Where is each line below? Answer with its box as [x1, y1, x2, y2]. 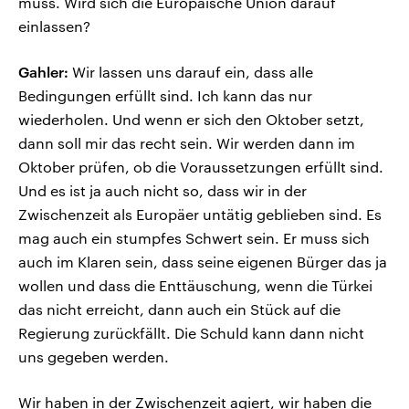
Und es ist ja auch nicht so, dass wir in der [18, 182, 307, 200]
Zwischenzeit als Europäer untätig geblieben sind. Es [18, 205, 382, 224]
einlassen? [18, 17, 90, 36]
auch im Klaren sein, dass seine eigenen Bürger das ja [18, 253, 387, 271]
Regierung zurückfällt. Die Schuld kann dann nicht [18, 324, 364, 342]
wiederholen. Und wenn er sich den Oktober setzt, [18, 110, 364, 129]
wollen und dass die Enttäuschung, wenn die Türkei [18, 277, 372, 295]
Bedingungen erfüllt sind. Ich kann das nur [18, 87, 312, 105]
